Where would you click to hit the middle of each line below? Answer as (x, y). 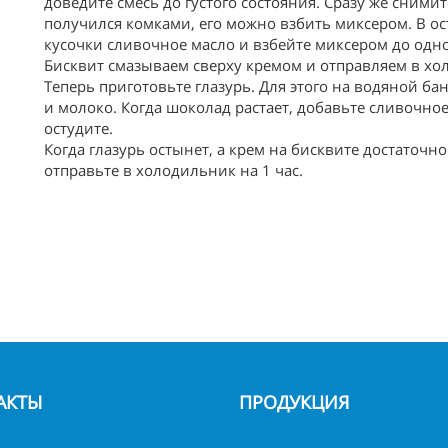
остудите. (78, 128)
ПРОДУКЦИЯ (294, 402)
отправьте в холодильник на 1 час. (173, 170)
